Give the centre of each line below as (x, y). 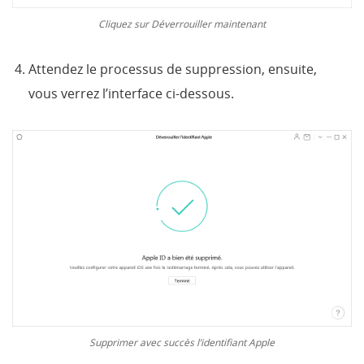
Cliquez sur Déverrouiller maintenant (182, 23)
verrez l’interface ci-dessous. (147, 93)
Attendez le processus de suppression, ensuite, (173, 69)
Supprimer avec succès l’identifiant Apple (182, 342)
